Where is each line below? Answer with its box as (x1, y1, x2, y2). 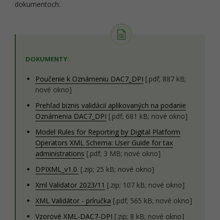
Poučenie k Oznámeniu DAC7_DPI (35, 74, 143, 83)
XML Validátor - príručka (35, 196, 111, 205)
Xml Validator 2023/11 (35, 180, 105, 190)
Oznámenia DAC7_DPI (35, 111, 107, 121)
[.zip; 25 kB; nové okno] (79, 165, 154, 174)
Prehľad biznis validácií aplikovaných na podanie (35, 101, 186, 110)
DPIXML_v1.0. (35, 165, 79, 174)
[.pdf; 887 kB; (143, 74, 186, 83)
